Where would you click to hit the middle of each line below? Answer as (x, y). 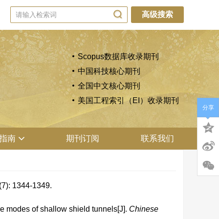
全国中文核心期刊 (109, 86)
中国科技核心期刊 (109, 71)
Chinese (144, 209)
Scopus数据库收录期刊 (118, 56)
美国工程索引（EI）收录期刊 (128, 100)
